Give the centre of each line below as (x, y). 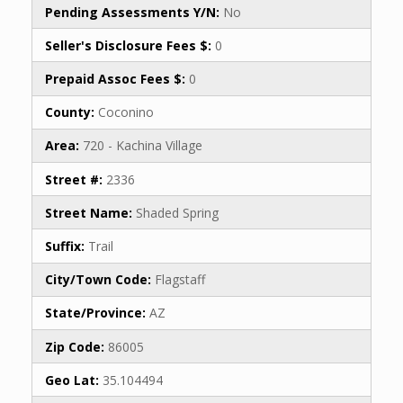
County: (70, 112)
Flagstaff (178, 280)
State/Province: (95, 313)
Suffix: (65, 246)
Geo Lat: (72, 380)
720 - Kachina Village (141, 146)
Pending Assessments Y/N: (132, 12)
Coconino (124, 112)
